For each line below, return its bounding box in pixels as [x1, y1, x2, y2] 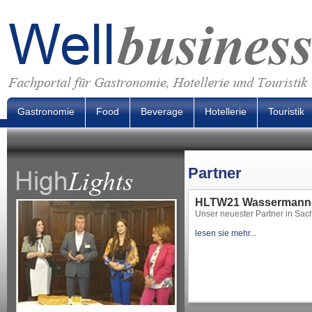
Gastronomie [17, 106, 75, 117]
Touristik [268, 106, 304, 117]
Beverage [141, 106, 183, 117]
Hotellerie [205, 106, 247, 117]
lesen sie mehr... [195, 228, 256, 238]
